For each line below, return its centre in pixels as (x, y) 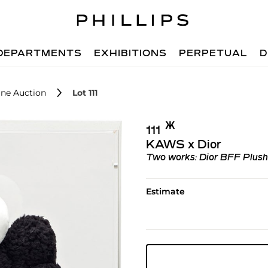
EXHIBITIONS (131, 54)
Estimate (165, 191)
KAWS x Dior (183, 145)
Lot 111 (85, 93)
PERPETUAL (214, 54)
